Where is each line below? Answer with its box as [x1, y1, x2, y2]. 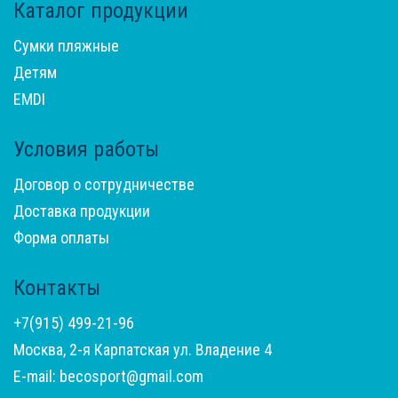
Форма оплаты [13, 228, 109, 248]
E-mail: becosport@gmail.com [13, 367, 203, 386]
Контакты [13, 275, 100, 301]
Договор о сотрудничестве [13, 175, 195, 195]
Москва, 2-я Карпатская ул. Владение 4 [13, 340, 272, 360]
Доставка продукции [13, 202, 150, 221]
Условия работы [13, 137, 159, 163]
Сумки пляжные [13, 36, 119, 56]
